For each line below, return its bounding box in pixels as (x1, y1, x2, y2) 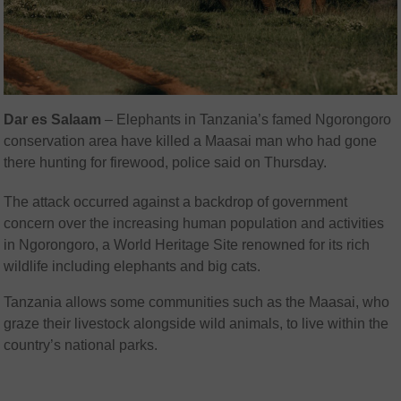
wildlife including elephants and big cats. (4, 259, 261, 275)
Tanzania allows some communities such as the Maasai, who (4, 294, 390, 311)
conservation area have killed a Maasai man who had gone (4, 133, 378, 149)
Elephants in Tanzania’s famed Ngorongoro (116, 112, 392, 128)
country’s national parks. (4, 337, 158, 354)
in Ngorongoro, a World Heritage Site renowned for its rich (4, 237, 371, 253)
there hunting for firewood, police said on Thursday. (4, 155, 328, 171)
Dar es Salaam (4, 112, 102, 128)
